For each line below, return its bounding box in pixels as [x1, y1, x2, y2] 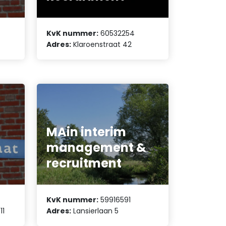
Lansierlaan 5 [71, 205, 119, 216]
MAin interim [46, 123, 127, 140]
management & [46, 139, 147, 156]
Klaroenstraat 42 [71, 39, 132, 49]
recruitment [46, 154, 122, 172]
